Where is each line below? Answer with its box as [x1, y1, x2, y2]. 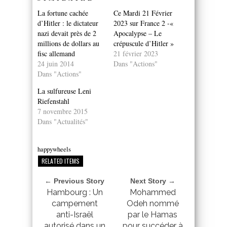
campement [51, 198, 98, 208]
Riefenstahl [37, 96, 69, 106]
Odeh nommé [126, 198, 179, 208]
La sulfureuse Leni [37, 86, 91, 96]
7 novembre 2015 [37, 106, 88, 116]
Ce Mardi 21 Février [113, 8, 172, 18]
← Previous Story [45, 176, 104, 185]
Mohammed [129, 187, 176, 197]
